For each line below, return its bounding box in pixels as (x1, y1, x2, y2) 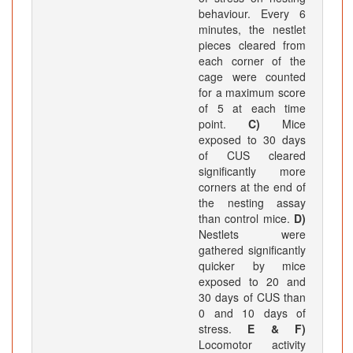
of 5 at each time (199, 100, 306, 117)
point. (199, 116, 248, 132)
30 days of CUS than (199, 289, 306, 306)
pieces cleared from (199, 37, 306, 54)
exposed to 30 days (199, 132, 306, 148)
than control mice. (199, 210, 294, 227)
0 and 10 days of (199, 305, 306, 321)
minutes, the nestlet (199, 21, 306, 38)
